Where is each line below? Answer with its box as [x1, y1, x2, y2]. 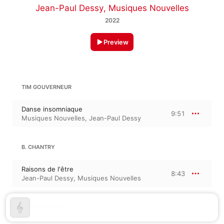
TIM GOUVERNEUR [21, 83, 71, 91]
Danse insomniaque [21, 105, 82, 113]
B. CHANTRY [21, 143, 55, 151]
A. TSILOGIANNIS [21, 203, 67, 211]
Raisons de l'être [21, 165, 73, 173]
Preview [103, 38, 128, 46]
